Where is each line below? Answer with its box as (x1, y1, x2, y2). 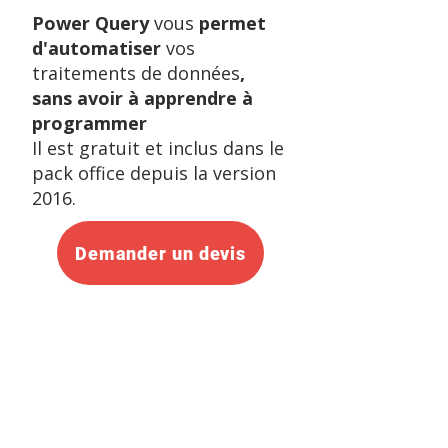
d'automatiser (32, 36, 166, 60)
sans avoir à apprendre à (32, 86, 253, 110)
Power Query (32, 11, 154, 35)
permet (199, 11, 266, 35)
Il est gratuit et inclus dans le (32, 136, 284, 160)
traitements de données (32, 61, 240, 85)
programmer (32, 111, 147, 135)
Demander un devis (74, 242, 247, 264)
